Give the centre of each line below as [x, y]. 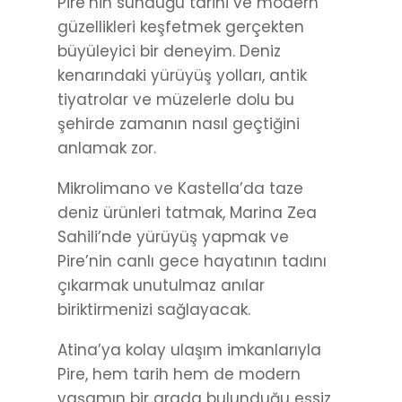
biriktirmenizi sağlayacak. [154, 310]
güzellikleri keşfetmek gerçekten [181, 27]
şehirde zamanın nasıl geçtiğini [179, 124]
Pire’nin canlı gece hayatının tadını [192, 262]
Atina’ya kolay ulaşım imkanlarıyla [189, 350]
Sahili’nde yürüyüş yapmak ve [173, 237]
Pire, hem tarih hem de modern [179, 375]
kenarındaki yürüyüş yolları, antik [182, 76]
